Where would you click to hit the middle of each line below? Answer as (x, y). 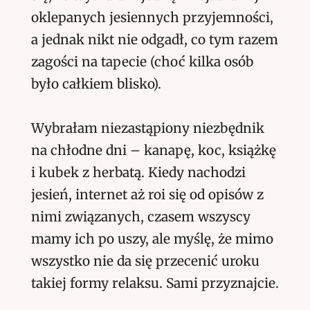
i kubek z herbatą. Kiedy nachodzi (138, 173)
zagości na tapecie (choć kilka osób (142, 61)
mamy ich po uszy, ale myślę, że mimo (152, 239)
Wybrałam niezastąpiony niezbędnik (147, 128)
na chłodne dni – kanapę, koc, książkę (153, 151)
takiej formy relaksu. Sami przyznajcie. (155, 283)
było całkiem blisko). (96, 83)
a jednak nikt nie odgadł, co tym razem (154, 39)
